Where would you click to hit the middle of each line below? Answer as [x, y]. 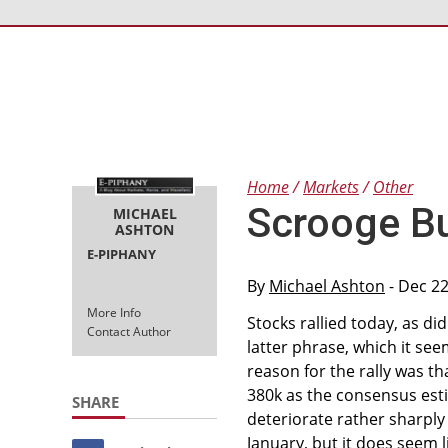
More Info [114, 312]
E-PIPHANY [121, 253]
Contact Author [129, 331]
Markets [331, 187]
